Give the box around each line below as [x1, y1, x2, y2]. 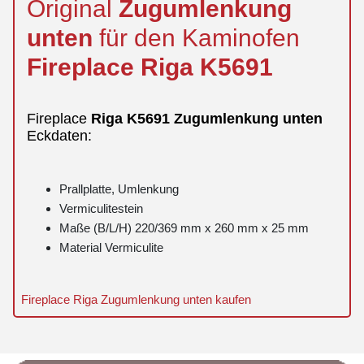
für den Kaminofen [93, 23, 300, 51]
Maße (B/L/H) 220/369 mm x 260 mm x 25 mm [59, 220, 309, 235]
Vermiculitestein [59, 201, 143, 215]
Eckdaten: [27, 127, 92, 145]
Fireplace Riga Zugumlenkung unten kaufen [21, 292, 251, 306]
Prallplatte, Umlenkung [59, 181, 179, 196]
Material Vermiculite [59, 240, 163, 254]
